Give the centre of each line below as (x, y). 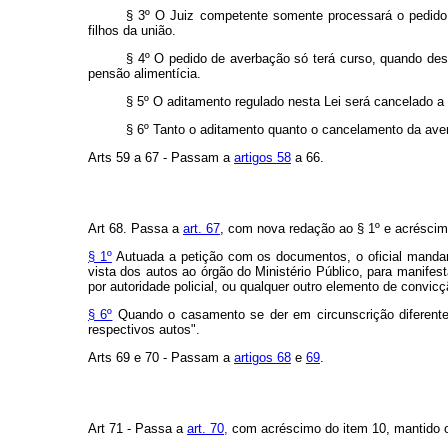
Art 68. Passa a (135, 229)
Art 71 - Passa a (137, 429)
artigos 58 (262, 158)
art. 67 (201, 229)
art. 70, (207, 429)
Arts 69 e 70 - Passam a (161, 358)
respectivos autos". (144, 330)
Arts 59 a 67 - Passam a (161, 158)
